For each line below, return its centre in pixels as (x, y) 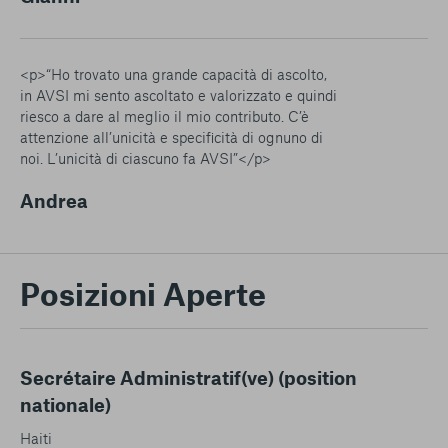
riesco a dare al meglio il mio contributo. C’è (164, 115)
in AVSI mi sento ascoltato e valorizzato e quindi (178, 94)
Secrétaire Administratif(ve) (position (188, 377)
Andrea (54, 200)
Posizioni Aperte (143, 292)
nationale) (65, 404)
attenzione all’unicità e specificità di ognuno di (171, 136)
